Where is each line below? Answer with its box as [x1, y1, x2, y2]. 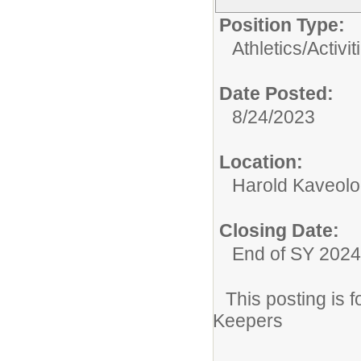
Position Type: [219, 15, 345, 36]
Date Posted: [219, 83, 334, 105]
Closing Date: [219, 220, 339, 242]
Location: [219, 151, 303, 173]
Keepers [213, 310, 283, 332]
